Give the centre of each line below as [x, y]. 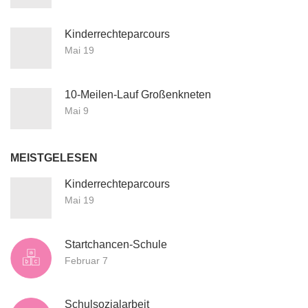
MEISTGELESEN [54, 158]
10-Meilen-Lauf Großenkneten [138, 95]
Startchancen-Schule [116, 244]
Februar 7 [86, 260]
